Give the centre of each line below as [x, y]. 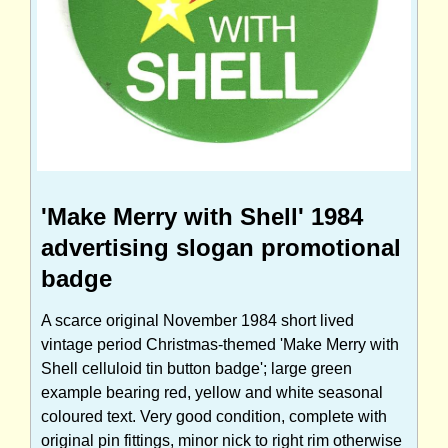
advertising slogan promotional [221, 247]
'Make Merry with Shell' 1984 [202, 216]
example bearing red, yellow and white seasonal [212, 392]
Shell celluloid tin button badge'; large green [196, 368]
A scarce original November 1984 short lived [197, 320]
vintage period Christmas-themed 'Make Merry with [220, 344]
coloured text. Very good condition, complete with [214, 416]
